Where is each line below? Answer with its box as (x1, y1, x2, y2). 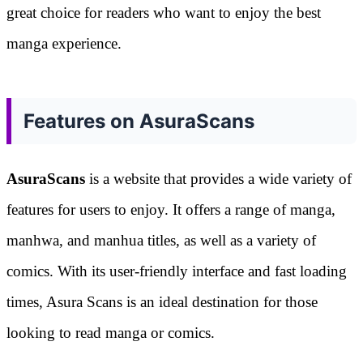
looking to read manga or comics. (6, 323, 215, 341)
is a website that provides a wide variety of (85, 169, 352, 187)
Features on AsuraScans (23, 109, 254, 133)
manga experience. (6, 34, 122, 52)
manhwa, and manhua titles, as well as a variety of (6, 231, 316, 249)
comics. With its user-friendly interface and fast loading (6, 262, 347, 280)
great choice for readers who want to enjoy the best (6, 3, 321, 21)
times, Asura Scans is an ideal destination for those (6, 293, 318, 310)
